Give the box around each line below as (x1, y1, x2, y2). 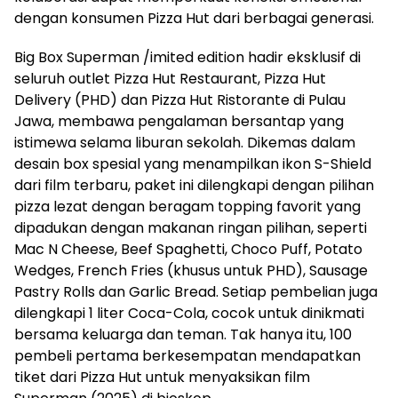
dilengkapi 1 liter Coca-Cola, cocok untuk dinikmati (14, 302, 364, 323)
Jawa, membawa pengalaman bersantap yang (14, 110, 344, 131)
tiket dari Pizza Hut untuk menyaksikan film (14, 366, 310, 387)
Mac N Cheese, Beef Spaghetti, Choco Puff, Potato (14, 238, 362, 259)
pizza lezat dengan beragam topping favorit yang (14, 195, 361, 217)
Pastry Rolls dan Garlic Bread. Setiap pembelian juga (14, 281, 378, 302)
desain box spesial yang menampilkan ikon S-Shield (14, 153, 371, 174)
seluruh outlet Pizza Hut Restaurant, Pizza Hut (14, 68, 326, 89)
